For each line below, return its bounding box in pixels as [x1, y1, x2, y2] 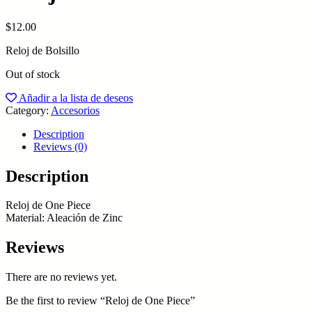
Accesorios [51, 104, 100, 116]
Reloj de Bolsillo [6, 44, 79, 56]
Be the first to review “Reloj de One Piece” [6, 295, 195, 307]
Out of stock [6, 68, 60, 80]
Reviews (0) [33, 140, 87, 153]
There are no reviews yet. [6, 271, 117, 283]
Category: [6, 104, 51, 116]
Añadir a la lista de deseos [19, 91, 133, 104]
